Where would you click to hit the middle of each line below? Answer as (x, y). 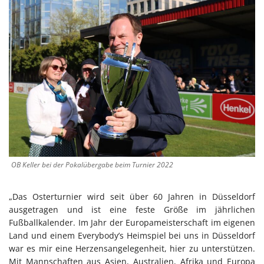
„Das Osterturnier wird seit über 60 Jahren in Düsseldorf (132, 196)
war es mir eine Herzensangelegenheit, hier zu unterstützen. (132, 248)
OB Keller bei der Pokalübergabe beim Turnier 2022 (92, 164)
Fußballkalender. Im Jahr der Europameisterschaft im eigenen (132, 222)
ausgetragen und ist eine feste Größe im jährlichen (132, 209)
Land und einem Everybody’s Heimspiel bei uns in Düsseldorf (132, 235)
